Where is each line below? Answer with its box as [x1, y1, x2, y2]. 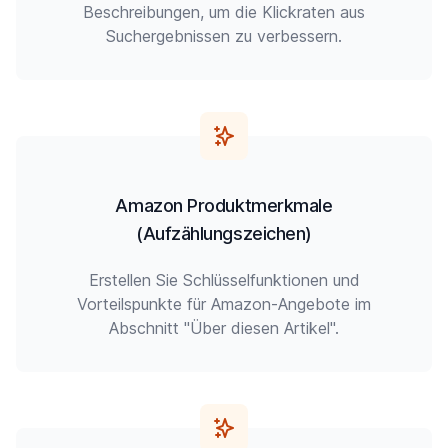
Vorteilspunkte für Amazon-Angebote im [77, 294, 371, 314]
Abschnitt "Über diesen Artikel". [109, 318, 339, 338]
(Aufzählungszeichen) [135, 223, 312, 244]
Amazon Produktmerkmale [115, 195, 333, 216]
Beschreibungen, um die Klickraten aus [83, 2, 365, 22]
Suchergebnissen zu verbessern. [106, 26, 342, 46]
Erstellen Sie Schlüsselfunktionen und [88, 270, 360, 290]
